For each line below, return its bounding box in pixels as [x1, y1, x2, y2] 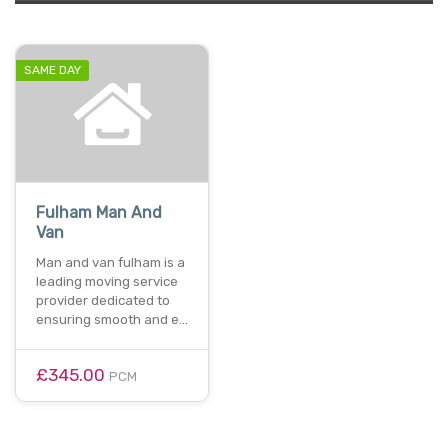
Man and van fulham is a [36, 255, 185, 271]
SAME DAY [24, 62, 81, 77]
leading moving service [36, 274, 178, 290]
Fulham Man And [36, 203, 162, 223]
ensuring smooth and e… [36, 312, 188, 328]
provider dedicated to [36, 293, 170, 309]
